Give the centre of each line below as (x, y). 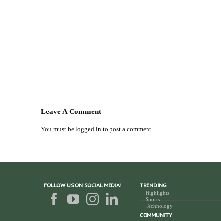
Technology (159, 206)
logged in (88, 129)
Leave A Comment (71, 111)
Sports (152, 200)
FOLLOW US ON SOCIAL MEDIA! (83, 185)
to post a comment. (127, 129)
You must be (58, 129)
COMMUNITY (156, 215)
